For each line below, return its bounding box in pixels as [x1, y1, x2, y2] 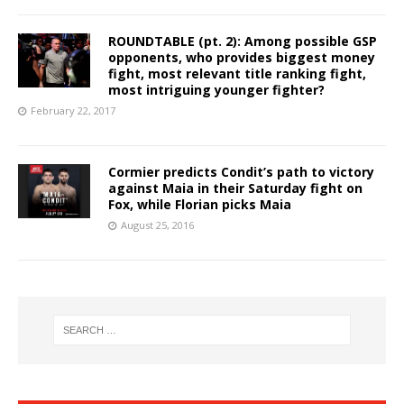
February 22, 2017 [31, 103, 115, 117]
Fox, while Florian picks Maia [108, 195, 291, 213]
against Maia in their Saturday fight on [108, 179, 363, 197]
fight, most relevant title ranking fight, [108, 64, 366, 82]
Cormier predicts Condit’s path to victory [108, 162, 374, 180]
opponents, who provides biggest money [108, 48, 375, 66]
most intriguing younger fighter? [108, 80, 325, 98]
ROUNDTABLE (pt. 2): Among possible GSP [108, 32, 377, 50]
